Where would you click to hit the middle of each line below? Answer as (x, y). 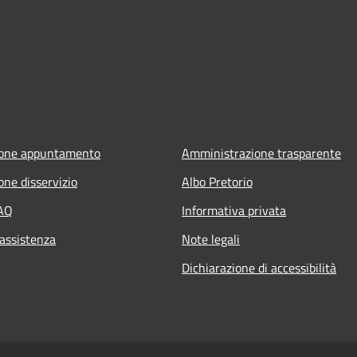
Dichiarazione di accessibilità (259, 267)
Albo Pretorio (217, 181)
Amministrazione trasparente (261, 153)
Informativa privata (234, 210)
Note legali (211, 239)
